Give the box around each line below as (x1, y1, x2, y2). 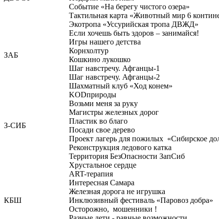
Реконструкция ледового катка (69, 143, 172, 152)
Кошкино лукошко (69, 55, 131, 64)
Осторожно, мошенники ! (69, 205, 157, 213)
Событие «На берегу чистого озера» (69, 2, 190, 11)
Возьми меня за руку (69, 99, 138, 108)
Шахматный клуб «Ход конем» (69, 82, 173, 90)
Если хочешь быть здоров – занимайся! (69, 29, 199, 37)
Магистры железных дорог (69, 108, 159, 116)
